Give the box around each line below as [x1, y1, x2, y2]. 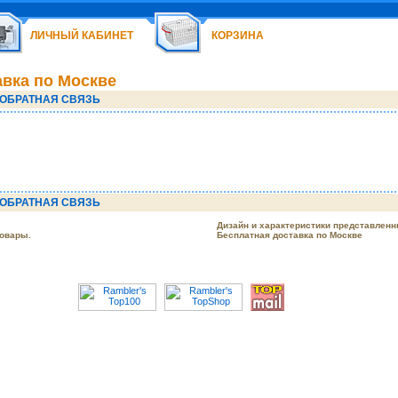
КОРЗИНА [211, 29, 264, 42]
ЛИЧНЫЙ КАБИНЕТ [30, 29, 133, 42]
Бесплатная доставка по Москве [217, 230, 362, 240]
